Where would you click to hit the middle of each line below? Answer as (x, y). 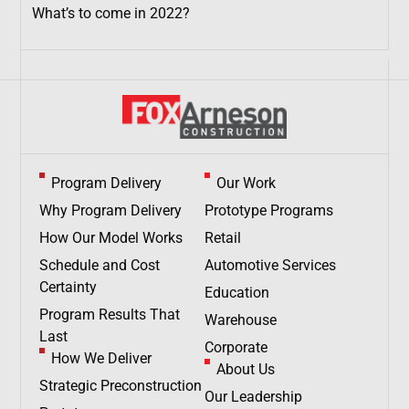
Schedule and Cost (100, 265)
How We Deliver (101, 358)
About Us (245, 369)
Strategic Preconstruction (121, 386)
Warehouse (241, 320)
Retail (223, 238)
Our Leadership (253, 397)
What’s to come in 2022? (111, 13)
